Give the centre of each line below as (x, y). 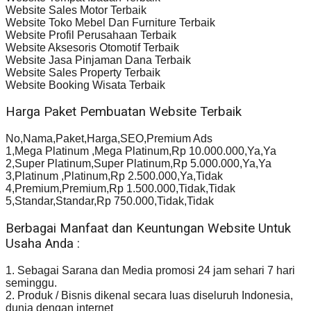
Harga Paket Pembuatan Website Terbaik (124, 112)
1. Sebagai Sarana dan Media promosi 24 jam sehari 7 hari (150, 270)
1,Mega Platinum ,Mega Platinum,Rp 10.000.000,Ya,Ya (141, 151)
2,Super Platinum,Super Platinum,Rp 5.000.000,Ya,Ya (138, 164)
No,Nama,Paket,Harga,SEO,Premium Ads (109, 139)
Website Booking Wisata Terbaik (85, 85)
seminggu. (31, 283)
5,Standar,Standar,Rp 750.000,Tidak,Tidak (110, 201)
